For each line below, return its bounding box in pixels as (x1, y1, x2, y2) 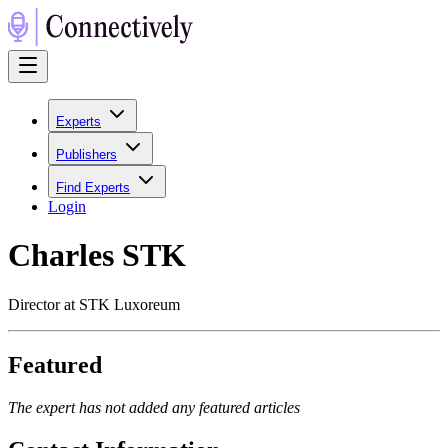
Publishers (56, 147, 117, 162)
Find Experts (56, 180, 130, 195)
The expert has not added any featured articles (8, 398, 300, 416)
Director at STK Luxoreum (8, 295, 180, 313)
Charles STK (8, 237, 186, 274)
